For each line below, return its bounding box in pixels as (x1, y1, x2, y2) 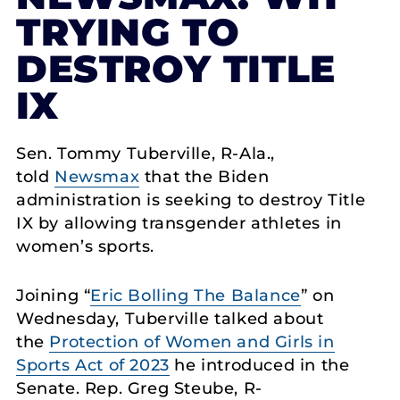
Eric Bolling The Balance (90, 285, 301, 305)
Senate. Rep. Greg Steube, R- (16, 378, 262, 398)
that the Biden (139, 167, 270, 187)
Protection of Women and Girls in (49, 331, 335, 352)
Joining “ (16, 285, 91, 305)
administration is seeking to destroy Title (16, 190, 366, 210)
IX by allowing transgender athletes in (16, 213, 342, 233)
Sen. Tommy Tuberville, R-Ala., (16, 144, 276, 163)
